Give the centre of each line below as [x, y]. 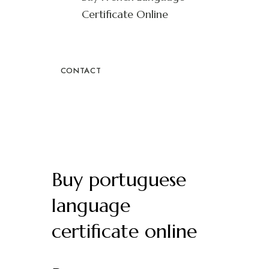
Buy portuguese [119, 180]
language [91, 205]
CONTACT [81, 71]
